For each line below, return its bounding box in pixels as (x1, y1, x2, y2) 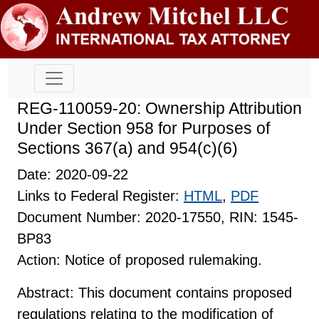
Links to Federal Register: (17, 187, 184, 204)
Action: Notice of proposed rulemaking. (17, 251, 262, 268)
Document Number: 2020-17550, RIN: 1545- (17, 209, 298, 225)
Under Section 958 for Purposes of (17, 118, 270, 137)
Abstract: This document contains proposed (17, 284, 292, 300)
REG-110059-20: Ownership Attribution (17, 98, 302, 117)
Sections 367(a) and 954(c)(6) (17, 138, 238, 157)
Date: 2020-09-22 (17, 166, 128, 182)
